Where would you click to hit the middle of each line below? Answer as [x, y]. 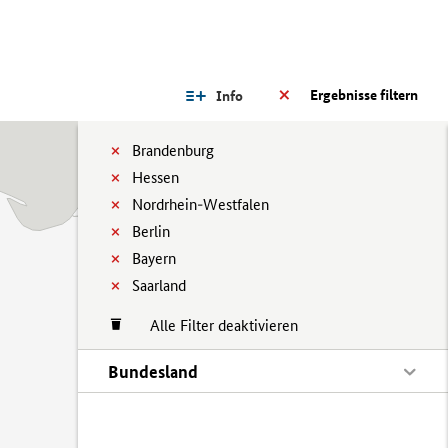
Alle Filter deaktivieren [214, 325]
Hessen [155, 177]
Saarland [159, 285]
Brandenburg [173, 150]
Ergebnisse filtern [364, 95]
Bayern [154, 258]
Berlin [151, 231]
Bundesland [153, 371]
